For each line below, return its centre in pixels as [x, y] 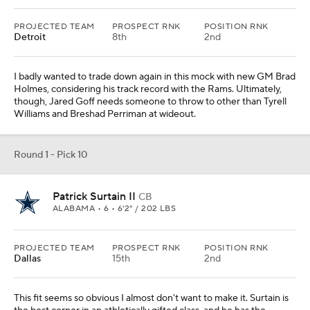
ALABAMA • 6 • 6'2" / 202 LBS [115, 209]
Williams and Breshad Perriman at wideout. [105, 115]
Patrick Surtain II [94, 197]
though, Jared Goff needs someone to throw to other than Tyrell [150, 102]
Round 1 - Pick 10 [51, 155]
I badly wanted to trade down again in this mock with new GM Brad [155, 77]
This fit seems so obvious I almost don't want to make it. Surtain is [151, 298]
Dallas [27, 259]
